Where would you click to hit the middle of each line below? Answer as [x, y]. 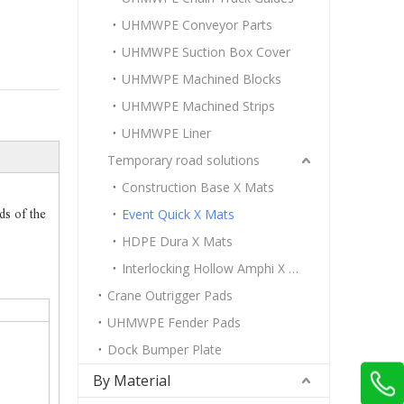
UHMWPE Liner [166, 133]
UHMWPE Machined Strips [198, 106]
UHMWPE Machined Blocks [202, 79]
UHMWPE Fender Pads [174, 322]
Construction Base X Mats [198, 187]
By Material [132, 381]
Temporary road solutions [184, 160]
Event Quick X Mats [178, 214]
